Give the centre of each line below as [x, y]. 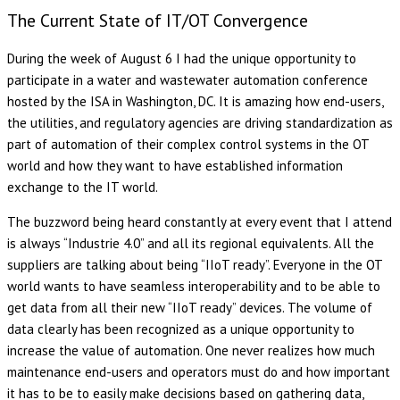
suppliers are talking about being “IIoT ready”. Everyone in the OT [195, 264]
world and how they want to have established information [175, 165]
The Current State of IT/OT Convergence [158, 20]
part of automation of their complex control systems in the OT [188, 144]
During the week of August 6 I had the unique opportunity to [182, 58]
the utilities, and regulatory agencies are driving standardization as [200, 122]
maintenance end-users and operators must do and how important [199, 371]
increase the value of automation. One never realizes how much [191, 350]
